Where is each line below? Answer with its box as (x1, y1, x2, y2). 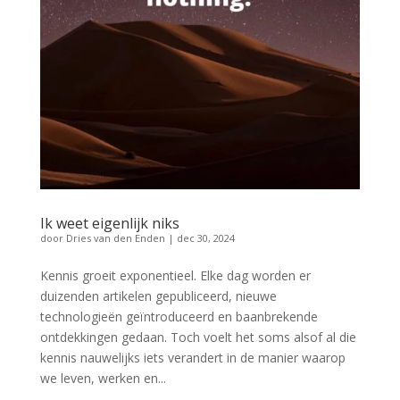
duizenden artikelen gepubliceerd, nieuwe (39, 287, 277, 304)
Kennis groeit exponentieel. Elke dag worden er (39, 266, 311, 284)
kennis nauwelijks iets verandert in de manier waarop (39, 348, 346, 366)
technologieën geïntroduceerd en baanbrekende (39, 307, 318, 325)
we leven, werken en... (39, 369, 166, 387)
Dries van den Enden (65, 230, 165, 245)
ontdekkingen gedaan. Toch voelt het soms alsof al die (39, 328, 356, 346)
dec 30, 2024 (176, 230, 235, 245)
